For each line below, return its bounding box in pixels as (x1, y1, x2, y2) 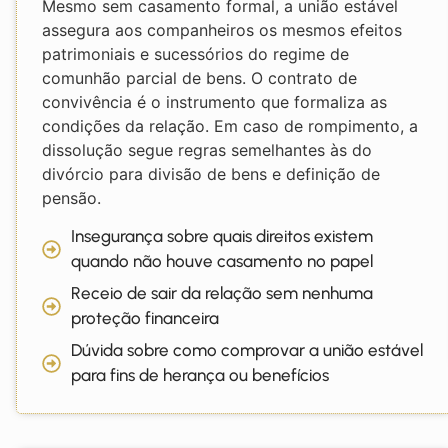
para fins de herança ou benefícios (70, 365, 329, 386)
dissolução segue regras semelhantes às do (42, 139, 372, 160)
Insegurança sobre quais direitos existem (70, 226, 373, 247)
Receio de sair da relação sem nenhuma (70, 283, 373, 304)
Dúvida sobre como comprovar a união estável (70, 340, 423, 361)
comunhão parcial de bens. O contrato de (42, 67, 357, 88)
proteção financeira (70, 308, 219, 329)
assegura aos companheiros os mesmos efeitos (42, 19, 402, 40)
